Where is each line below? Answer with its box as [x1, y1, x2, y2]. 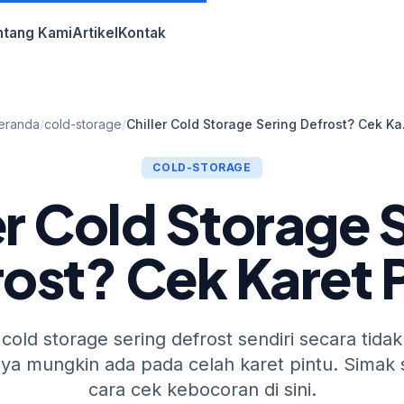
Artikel [71, 24, 118, 41]
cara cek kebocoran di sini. [87, 379, 317, 400]
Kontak [117, 24, 166, 41]
